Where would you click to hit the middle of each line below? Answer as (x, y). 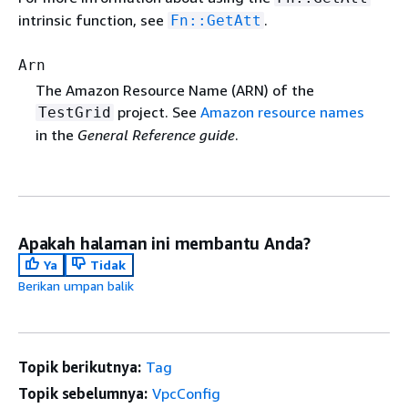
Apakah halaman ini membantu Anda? (165, 243)
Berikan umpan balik (76, 285)
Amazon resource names (282, 112)
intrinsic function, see (93, 20)
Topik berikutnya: (80, 367)
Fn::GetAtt (216, 20)
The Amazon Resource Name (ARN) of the (174, 90)
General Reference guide (156, 134)
